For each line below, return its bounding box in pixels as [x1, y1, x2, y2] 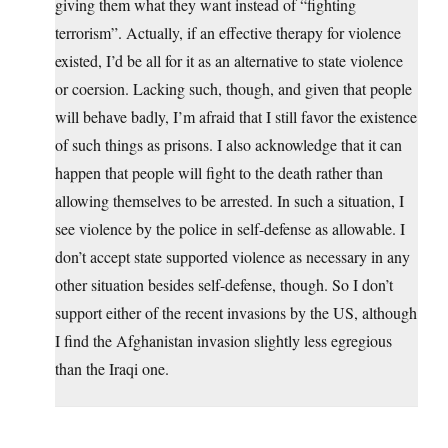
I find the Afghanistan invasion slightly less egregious [55, 330, 392, 352]
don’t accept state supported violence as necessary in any [55, 246, 410, 268]
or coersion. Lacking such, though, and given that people [55, 78, 412, 100]
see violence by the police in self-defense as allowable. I [55, 218, 405, 240]
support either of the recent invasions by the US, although [55, 302, 417, 324]
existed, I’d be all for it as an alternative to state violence [55, 50, 403, 72]
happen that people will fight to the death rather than [55, 162, 383, 184]
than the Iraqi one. [55, 358, 169, 380]
